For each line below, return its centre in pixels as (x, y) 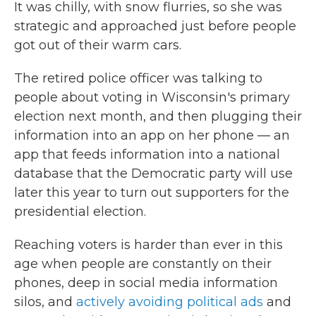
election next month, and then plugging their (158, 116)
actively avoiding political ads (170, 302)
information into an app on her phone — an (152, 135)
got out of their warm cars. (98, 45)
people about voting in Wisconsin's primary (152, 97)
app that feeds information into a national (147, 154)
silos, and (45, 302)
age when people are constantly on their (143, 264)
